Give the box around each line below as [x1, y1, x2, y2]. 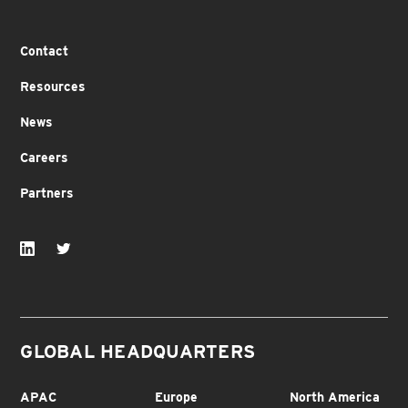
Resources [20, 79, 87, 95]
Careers [20, 150, 69, 166]
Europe [155, 390, 199, 405]
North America [289, 390, 380, 405]
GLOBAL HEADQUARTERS [20, 341, 256, 363]
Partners [20, 186, 75, 201]
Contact [20, 44, 69, 59]
